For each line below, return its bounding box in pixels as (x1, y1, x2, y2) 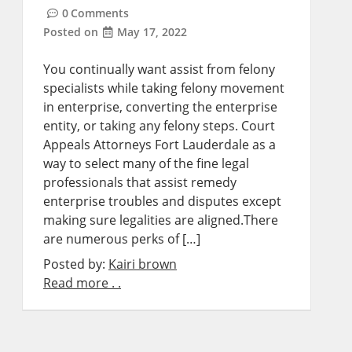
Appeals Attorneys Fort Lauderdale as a (43, 136, 276, 153)
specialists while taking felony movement (43, 79, 284, 97)
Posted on (43, 24, 101, 39)
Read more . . (43, 274, 121, 291)
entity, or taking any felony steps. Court (43, 117, 275, 134)
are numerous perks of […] (43, 230, 200, 247)
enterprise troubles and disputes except (43, 192, 281, 210)
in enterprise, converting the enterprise (43, 98, 277, 115)
